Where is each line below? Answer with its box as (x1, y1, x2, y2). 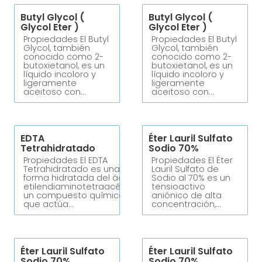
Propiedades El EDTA (23, 154, 108, 167)
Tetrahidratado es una (23, 163, 120, 175)
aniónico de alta (151, 189, 222, 202)
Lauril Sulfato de (151, 163, 219, 175)
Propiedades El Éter (151, 154, 233, 167)
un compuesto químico (23, 189, 125, 202)
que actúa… (23, 198, 73, 211)
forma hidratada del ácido (23, 172, 137, 184)
